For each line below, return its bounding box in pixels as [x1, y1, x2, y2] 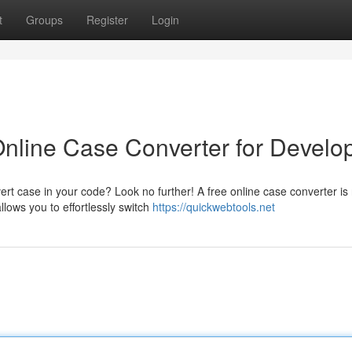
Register [86, 12, 128, 27]
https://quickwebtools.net [152, 199, 275, 214]
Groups [26, 12, 63, 27]
